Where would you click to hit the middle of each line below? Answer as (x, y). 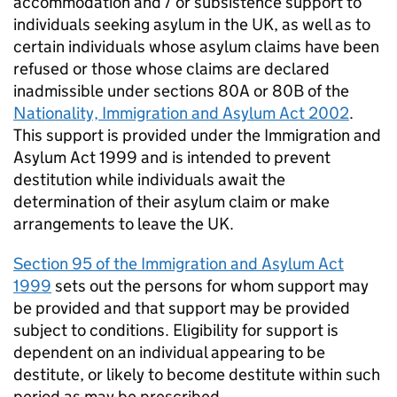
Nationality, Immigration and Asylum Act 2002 (181, 113)
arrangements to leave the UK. (124, 224)
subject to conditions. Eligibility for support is (176, 331)
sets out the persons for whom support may (210, 286)
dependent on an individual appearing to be (169, 353)
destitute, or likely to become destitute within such (197, 375)
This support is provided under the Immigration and (197, 136)
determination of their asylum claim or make (171, 202)
